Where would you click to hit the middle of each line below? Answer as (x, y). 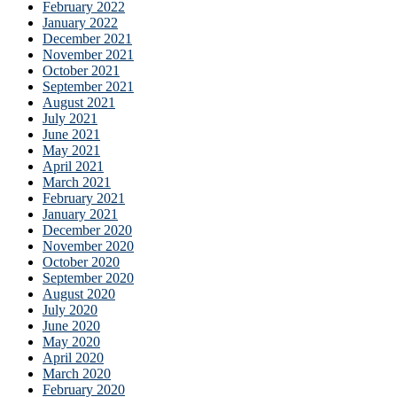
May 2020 (71, 341)
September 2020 (88, 277)
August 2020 (79, 293)
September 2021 (88, 86)
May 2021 (71, 150)
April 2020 (73, 357)
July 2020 (70, 309)
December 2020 (87, 230)
